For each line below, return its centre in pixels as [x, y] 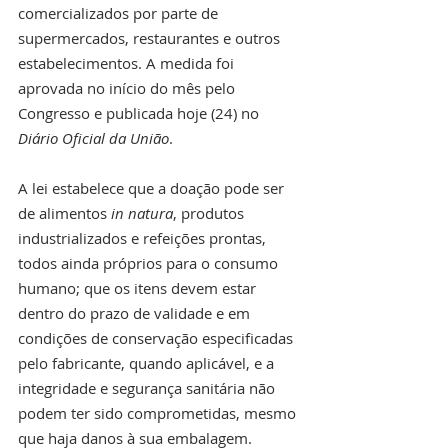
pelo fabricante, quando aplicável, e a [148, 362]
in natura [142, 212]
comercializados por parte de [120, 12]
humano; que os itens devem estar [139, 287]
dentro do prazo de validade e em [136, 312]
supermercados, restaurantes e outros [151, 37]
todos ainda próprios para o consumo [150, 262]
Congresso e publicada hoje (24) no [140, 112]
